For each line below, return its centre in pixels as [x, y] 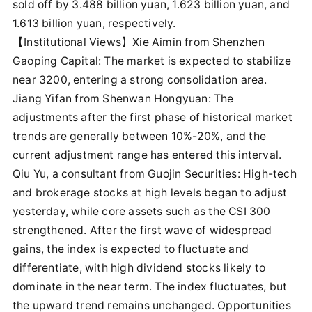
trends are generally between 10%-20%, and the [140, 136]
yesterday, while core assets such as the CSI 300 [142, 211]
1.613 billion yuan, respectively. [94, 23]
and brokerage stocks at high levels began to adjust [150, 193]
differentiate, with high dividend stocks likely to [139, 268]
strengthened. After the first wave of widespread [142, 230]
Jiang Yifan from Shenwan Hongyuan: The [123, 99]
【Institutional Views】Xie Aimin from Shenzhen [139, 42]
